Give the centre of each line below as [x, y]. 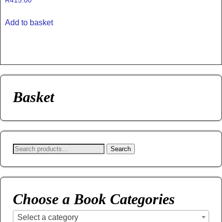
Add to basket [29, 23]
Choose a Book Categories [94, 199]
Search [121, 149]
